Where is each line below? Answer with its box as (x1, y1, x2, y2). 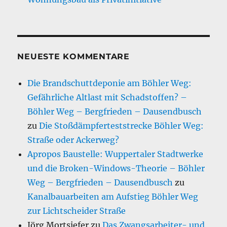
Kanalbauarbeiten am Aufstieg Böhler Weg (27, 191, 199, 202)
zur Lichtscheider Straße (27, 205, 126, 216)
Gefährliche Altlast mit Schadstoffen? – (27, 92, 187, 102)
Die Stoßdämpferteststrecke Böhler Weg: (39, 120, 204, 131)
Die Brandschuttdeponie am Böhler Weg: (27, 78, 192, 88)
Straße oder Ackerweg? (27, 134, 120, 145)
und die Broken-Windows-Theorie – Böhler (27, 163, 205, 173)
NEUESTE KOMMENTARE (17, 51, 130, 61)
